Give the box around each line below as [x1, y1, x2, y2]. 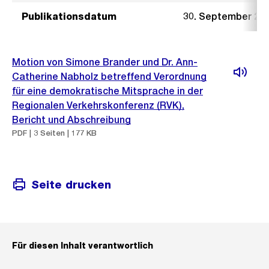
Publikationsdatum [22, 11, 116, 22]
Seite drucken [31, 178, 111, 191]
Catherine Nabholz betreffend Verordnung [12, 71, 207, 82]
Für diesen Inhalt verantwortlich [12, 241, 153, 250]
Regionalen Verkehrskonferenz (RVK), [12, 100, 184, 111]
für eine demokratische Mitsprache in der [12, 85, 203, 97]
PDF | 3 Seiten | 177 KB [12, 128, 97, 138]
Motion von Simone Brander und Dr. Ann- [12, 56, 198, 68]
